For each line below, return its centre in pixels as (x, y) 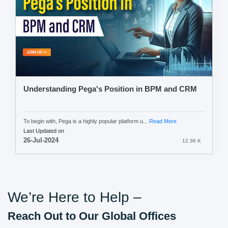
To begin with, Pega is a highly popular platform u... (86, 121)
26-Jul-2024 (41, 140)
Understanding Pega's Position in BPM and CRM (110, 89)
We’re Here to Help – (75, 197)
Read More (163, 121)
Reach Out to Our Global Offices (92, 216)
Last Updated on (44, 131)
